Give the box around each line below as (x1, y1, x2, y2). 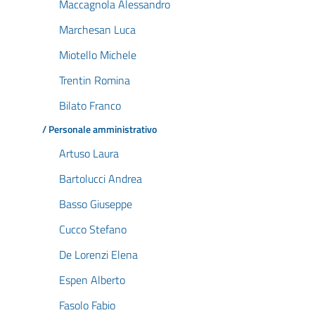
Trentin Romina (59, 72, 130, 89)
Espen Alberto (59, 271, 125, 288)
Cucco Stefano (59, 221, 127, 238)
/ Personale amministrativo (42, 122, 157, 137)
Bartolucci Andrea (59, 170, 142, 187)
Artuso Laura (59, 145, 119, 162)
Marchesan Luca (59, 21, 136, 38)
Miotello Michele (59, 46, 136, 63)
